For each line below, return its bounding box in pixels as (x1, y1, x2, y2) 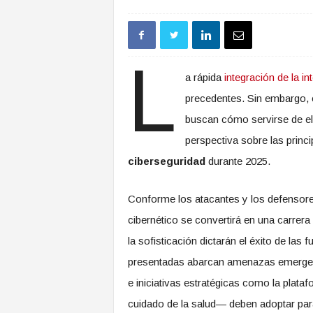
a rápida (185, 71, 225, 83)
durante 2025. (205, 155, 270, 167)
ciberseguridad (127, 155, 205, 167)
